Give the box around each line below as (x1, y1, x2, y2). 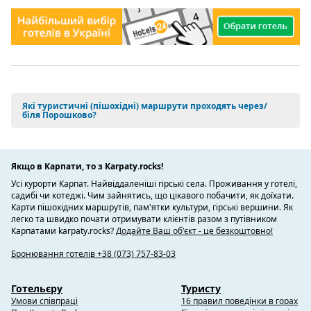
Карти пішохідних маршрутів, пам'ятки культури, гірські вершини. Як (11, 201, 293, 214)
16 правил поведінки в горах (181, 295, 298, 308)
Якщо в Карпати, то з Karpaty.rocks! (11, 160, 163, 173)
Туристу (181, 282, 221, 296)
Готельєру (11, 282, 62, 296)
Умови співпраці (11, 295, 78, 308)
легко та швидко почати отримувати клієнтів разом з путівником (11, 213, 277, 226)
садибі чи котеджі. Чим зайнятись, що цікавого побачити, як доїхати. (11, 190, 294, 202)
